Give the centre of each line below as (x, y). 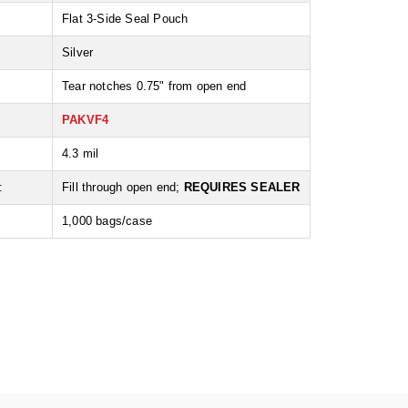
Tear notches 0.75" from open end (154, 87)
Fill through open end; (123, 188)
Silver (78, 53)
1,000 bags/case (107, 221)
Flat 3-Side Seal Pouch (125, 19)
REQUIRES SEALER (242, 188)
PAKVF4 (86, 120)
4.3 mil (81, 154)
